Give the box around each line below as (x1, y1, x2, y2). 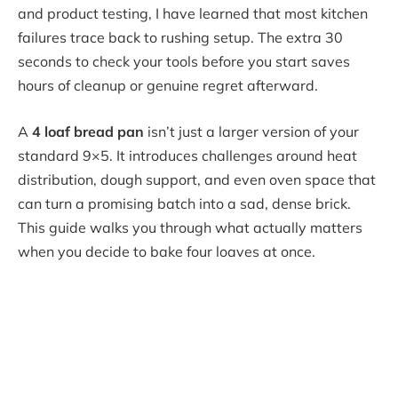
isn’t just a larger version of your (144, 122, 359, 140)
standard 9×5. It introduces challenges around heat (18, 146, 357, 164)
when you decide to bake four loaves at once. (18, 242, 315, 260)
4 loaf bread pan (32, 122, 144, 140)
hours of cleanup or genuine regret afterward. (18, 76, 318, 94)
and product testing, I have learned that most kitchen (18, 4, 368, 22)
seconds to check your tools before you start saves (18, 52, 350, 70)
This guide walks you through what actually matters (18, 218, 362, 236)
